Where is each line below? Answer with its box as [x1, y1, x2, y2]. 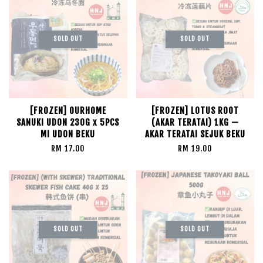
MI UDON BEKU [41, 129, 96, 140]
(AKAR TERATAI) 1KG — [151, 117, 239, 128]
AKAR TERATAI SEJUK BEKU [144, 129, 245, 140]
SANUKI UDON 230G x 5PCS [16, 117, 120, 128]
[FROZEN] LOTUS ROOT [151, 105, 239, 116]
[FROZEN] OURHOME [29, 105, 106, 116]
